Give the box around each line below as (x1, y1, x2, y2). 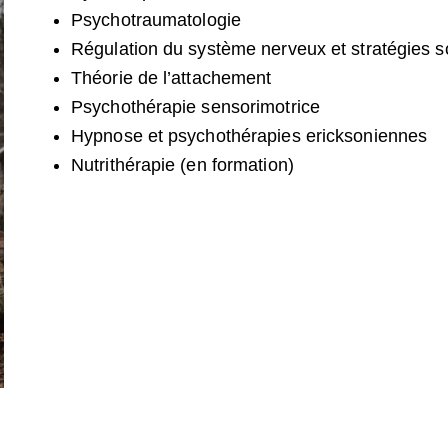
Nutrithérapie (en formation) (71, 155, 294, 176)
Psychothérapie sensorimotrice (71, 97, 325, 118)
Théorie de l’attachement (71, 68, 272, 89)
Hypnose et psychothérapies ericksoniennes (71, 126, 428, 147)
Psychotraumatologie (71, 10, 241, 31)
